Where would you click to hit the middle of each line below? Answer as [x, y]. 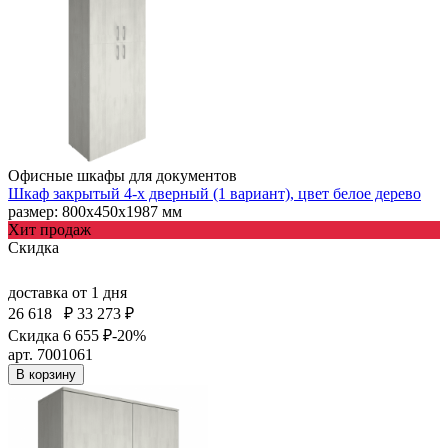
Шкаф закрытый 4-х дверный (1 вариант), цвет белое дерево [214, 193]
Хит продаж [49, 229]
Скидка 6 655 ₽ [60, 335]
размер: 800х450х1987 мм [95, 211]
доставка [40, 292]
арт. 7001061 [50, 354]
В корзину [46, 374]
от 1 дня [99, 292]
